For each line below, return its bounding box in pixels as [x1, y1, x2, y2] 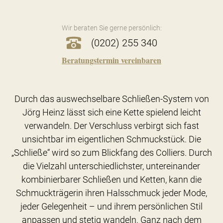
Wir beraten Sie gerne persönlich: [61, 23, 162, 32]
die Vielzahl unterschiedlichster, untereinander [23, 160, 200, 171]
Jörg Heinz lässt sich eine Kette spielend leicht [22, 107, 201, 117]
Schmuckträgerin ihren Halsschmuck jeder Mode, [16, 187, 207, 198]
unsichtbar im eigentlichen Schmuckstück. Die [22, 133, 201, 144]
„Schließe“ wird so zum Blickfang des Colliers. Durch [11, 147, 212, 158]
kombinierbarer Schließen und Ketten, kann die [21, 174, 202, 185]
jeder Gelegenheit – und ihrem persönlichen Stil [20, 201, 203, 212]
